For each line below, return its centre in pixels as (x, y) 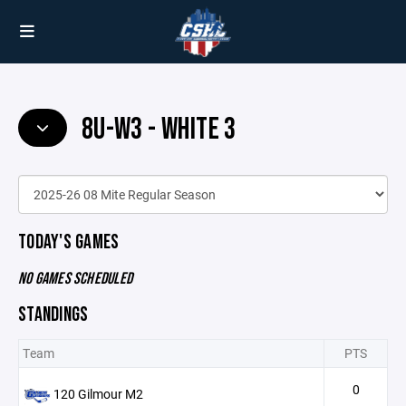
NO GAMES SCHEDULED (76, 278)
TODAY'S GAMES (69, 242)
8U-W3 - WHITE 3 (156, 129)
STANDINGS (53, 314)
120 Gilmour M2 (98, 393)
